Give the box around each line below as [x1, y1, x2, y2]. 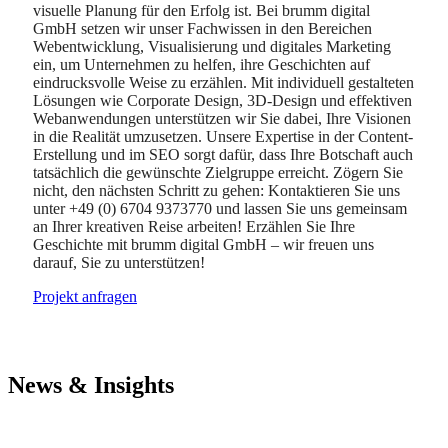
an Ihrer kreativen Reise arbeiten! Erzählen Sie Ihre [33, 218, 355, 236]
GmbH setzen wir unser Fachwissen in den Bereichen [33, 20, 372, 38]
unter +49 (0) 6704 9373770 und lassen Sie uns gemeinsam [33, 200, 407, 218]
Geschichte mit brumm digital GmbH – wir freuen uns [33, 236, 374, 254]
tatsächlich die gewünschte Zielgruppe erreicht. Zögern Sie [33, 164, 403, 182]
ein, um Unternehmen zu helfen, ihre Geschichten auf [33, 56, 370, 74]
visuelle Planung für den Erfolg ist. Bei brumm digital [33, 2, 370, 20]
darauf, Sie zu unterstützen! [33, 254, 205, 272]
